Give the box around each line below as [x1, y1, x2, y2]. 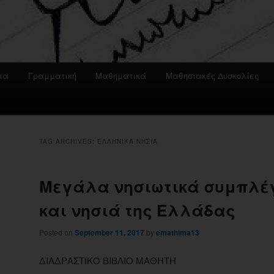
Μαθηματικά [95, 70, 147, 82]
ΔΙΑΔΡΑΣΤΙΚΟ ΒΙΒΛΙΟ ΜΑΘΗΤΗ [39, 253, 176, 267]
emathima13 [156, 227, 199, 239]
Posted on [39, 227, 75, 238]
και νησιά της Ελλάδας [39, 199, 235, 222]
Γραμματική [28, 70, 76, 82]
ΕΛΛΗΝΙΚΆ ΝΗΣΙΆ [97, 137, 158, 146]
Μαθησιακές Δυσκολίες [165, 70, 259, 82]
